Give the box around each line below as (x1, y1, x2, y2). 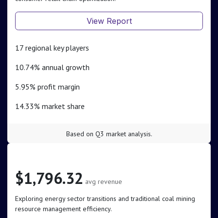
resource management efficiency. (15, 204, 112, 214)
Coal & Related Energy (15, 150, 115, 163)
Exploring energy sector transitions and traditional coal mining (15, 194, 195, 203)
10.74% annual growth (15, 62, 90, 73)
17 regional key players (15, 43, 89, 53)
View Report (86, 16, 132, 26)
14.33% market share (15, 101, 85, 111)
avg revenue (85, 177, 122, 186)
